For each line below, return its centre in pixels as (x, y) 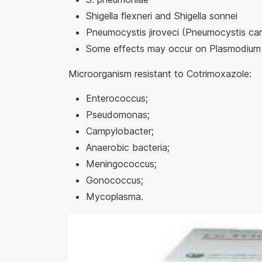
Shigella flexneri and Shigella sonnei (162, 16)
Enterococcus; (117, 98)
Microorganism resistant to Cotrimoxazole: (160, 74)
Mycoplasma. (115, 196)
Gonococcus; (115, 180)
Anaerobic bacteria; (128, 147)
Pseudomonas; (118, 115)
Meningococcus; (121, 164)
